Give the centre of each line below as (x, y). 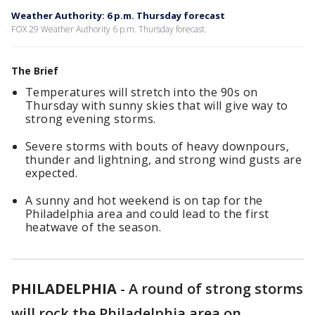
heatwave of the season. (94, 227)
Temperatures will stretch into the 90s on (142, 92)
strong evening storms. (91, 119)
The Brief (35, 71)
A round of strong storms (216, 289)
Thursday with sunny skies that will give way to (157, 105)
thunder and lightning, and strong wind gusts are (164, 160)
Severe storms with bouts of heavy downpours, (157, 146)
